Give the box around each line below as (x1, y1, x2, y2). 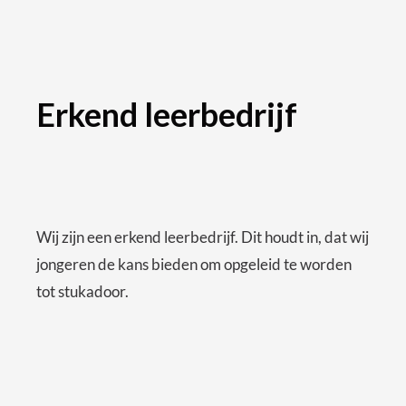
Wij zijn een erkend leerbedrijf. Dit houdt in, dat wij (36, 227, 369, 247)
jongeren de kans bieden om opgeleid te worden (36, 255, 352, 275)
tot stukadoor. (36, 282, 129, 302)
